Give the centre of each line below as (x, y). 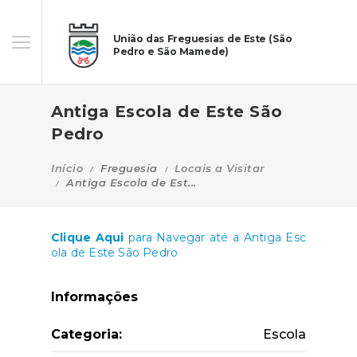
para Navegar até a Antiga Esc (215, 237)
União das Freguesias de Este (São (202, 39)
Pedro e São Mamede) (171, 52)
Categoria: (86, 334)
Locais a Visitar (219, 168)
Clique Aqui (88, 237)
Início (67, 168)
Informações (94, 297)
